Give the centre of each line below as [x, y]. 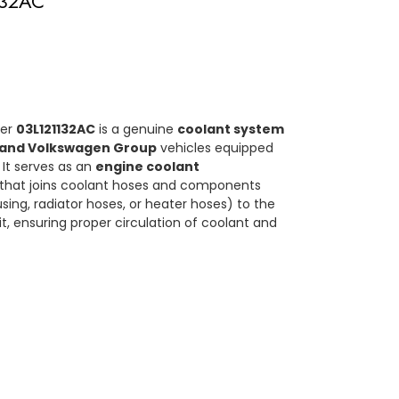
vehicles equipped [216, 148]
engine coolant [148, 167]
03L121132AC [56, 129]
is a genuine [137, 129]
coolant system [231, 129]
